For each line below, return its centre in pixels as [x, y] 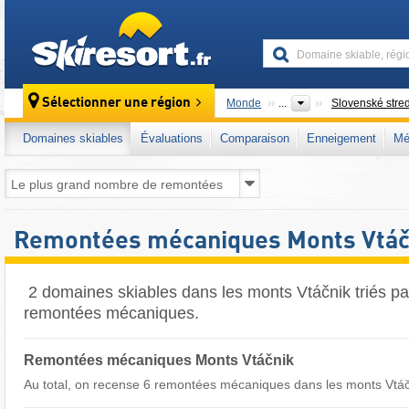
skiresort [243, 20]
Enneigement [341, 138]
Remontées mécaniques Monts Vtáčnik [159, 360]
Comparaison [255, 138]
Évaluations [172, 138]
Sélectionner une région [117, 104]
